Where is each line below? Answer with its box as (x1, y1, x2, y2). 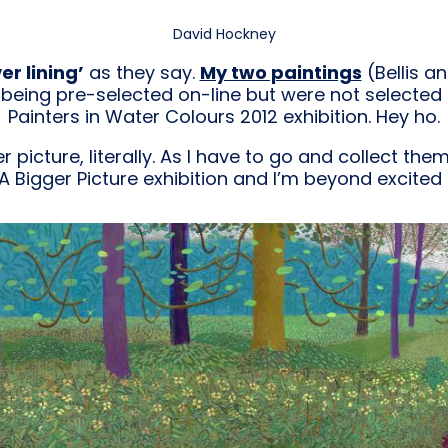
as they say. (83, 59, 200, 85)
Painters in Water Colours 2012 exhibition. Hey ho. (8, 103, 440, 129)
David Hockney (172, 23, 276, 44)
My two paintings (199, 59, 362, 85)
